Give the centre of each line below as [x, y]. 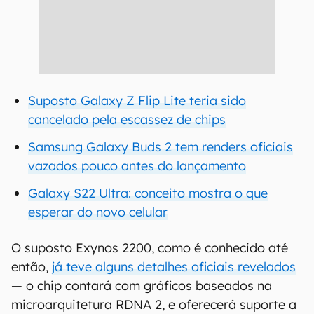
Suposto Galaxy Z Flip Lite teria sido [137, 101]
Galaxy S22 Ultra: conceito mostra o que [148, 193]
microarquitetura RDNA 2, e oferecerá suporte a [154, 305]
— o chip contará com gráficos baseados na [142, 286]
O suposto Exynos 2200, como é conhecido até [150, 248]
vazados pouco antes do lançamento [137, 166]
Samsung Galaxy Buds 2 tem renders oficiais [161, 147]
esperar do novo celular [98, 212]
